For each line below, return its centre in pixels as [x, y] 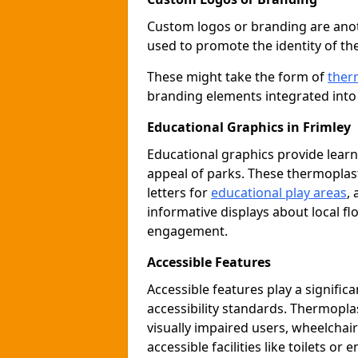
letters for [179, 193]
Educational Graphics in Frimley [249, 127]
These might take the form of [237, 77]
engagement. [187, 231]
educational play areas [279, 193]
